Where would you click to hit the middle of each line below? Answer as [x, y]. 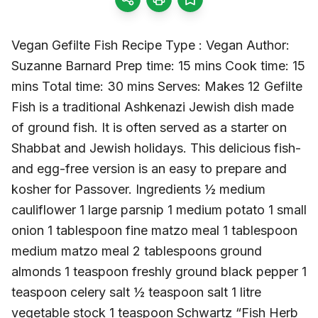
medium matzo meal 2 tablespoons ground [137, 251]
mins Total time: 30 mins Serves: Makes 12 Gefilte [157, 86]
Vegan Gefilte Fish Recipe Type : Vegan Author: [150, 45]
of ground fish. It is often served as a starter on [149, 127]
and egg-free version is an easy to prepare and [149, 168]
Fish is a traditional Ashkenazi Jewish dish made [153, 106]
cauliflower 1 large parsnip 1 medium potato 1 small [159, 209]
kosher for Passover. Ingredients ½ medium [138, 189]
